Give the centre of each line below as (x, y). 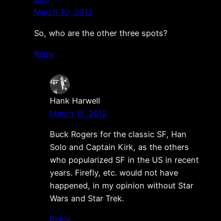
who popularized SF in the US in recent (124, 160)
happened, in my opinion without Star (121, 186)
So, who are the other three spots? (100, 33)
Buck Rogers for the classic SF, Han (118, 134)
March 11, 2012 (78, 113)
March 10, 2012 (63, 12)
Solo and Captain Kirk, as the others (119, 147)
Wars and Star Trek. (87, 199)
